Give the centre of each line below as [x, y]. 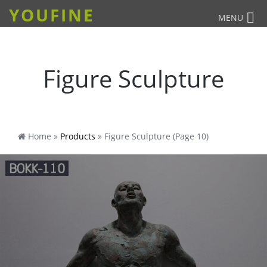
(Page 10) [190, 136]
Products [78, 136]
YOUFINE [52, 15]
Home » [43, 136]
